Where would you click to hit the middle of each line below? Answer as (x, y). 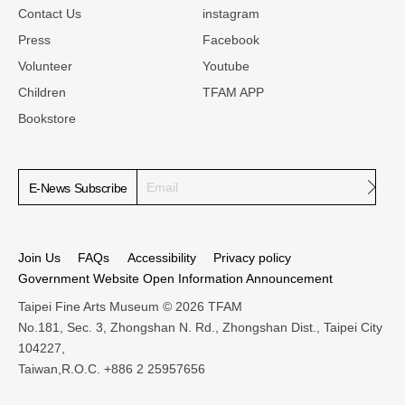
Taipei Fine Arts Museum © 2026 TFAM (130, 307)
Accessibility (161, 258)
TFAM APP (233, 93)
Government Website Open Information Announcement (175, 279)
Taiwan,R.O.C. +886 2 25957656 (112, 369)
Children (42, 93)
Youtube (226, 66)
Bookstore (47, 119)
